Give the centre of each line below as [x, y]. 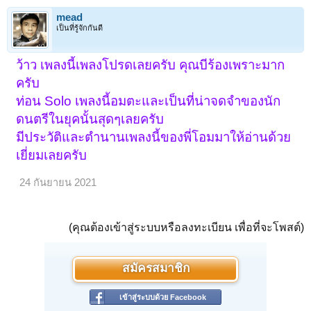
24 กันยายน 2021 [58, 183]
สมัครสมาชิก [155, 269]
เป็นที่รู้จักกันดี [79, 28]
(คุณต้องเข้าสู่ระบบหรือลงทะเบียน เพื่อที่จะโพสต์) [186, 228]
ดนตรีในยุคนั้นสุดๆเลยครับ [90, 119]
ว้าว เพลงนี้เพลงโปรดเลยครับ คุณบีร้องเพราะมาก [151, 65]
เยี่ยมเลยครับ [52, 155]
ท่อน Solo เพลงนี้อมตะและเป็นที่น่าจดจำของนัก [149, 101]
